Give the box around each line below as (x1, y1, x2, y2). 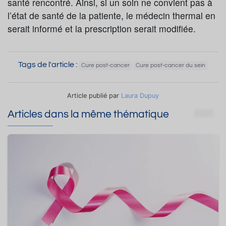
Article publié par (67, 92, 121, 100)
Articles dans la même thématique (8, 109, 169, 120)
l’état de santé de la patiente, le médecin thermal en (8, 9, 215, 22)
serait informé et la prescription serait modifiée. (8, 22, 196, 35)
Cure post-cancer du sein (136, 62, 206, 69)
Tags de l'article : (18, 61, 79, 69)
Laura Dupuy (121, 92, 159, 100)
